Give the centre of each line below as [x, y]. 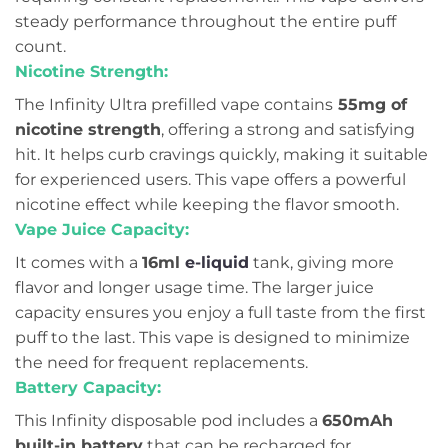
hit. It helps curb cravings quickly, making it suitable [221, 155]
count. [40, 47]
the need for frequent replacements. [161, 363]
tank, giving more [321, 263]
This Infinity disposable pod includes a [168, 421]
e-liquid [217, 263]
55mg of [370, 105]
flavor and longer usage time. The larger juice [194, 288]
